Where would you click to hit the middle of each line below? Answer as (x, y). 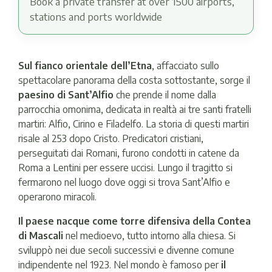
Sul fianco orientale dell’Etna (85, 65)
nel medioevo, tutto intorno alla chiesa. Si (149, 236)
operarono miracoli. (57, 196)
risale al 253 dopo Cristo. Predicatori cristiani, (111, 138)
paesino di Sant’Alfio (66, 94)
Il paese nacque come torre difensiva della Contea (134, 221)
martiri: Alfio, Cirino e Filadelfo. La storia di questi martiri (134, 124)
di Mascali (41, 236)
